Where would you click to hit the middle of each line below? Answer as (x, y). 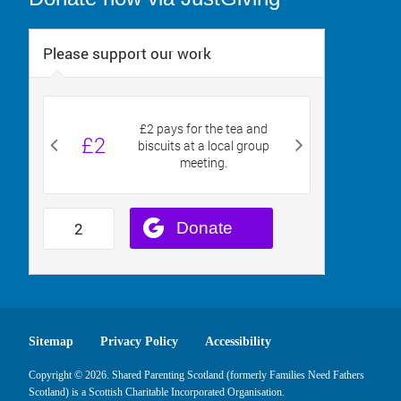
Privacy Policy (139, 341)
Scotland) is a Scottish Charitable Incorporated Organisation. (157, 392)
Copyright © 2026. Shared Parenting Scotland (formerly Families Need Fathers (196, 375)
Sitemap (51, 341)
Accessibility (238, 341)
